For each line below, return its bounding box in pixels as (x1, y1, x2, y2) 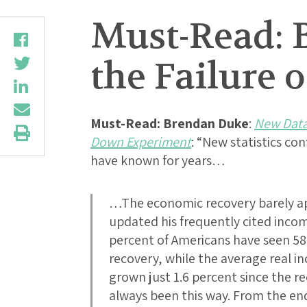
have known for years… (90, 151, 225, 170)
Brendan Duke (163, 114, 249, 133)
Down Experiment (90, 133, 191, 151)
